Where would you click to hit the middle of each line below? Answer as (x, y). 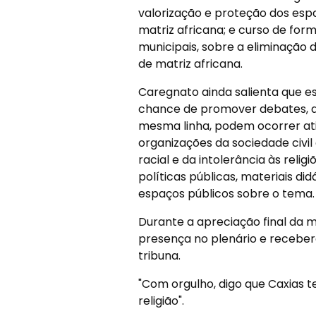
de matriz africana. (190, 64)
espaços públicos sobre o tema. (226, 194)
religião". (161, 301)
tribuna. (159, 256)
